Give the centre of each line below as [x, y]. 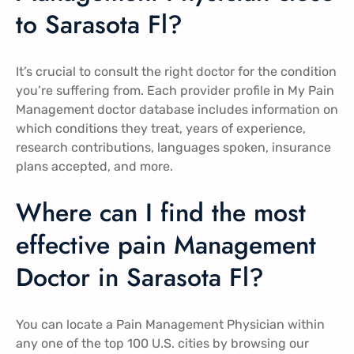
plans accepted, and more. [94, 166]
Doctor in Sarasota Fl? [140, 278]
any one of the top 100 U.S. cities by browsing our [162, 343]
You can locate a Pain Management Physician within [170, 324]
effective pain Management [166, 245]
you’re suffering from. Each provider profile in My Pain [175, 90]
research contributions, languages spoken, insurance [173, 147]
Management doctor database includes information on [177, 109]
